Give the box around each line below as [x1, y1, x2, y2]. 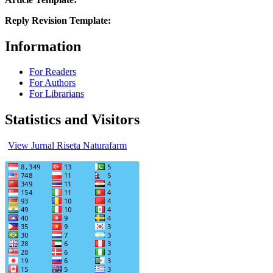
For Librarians [29, 88, 84, 99]
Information [5, 38, 81, 54]
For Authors [29, 77, 76, 88]
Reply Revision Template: [5, 15, 113, 26]
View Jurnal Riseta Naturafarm [8, 140, 127, 151]
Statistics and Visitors [5, 112, 140, 128]
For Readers [29, 66, 76, 77]
